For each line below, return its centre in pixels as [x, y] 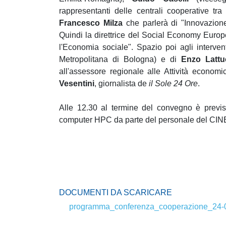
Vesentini [77, 84]
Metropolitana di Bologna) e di [120, 60]
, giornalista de [122, 84]
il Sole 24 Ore [173, 84]
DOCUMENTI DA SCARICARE [116, 193]
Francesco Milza [91, 23]
